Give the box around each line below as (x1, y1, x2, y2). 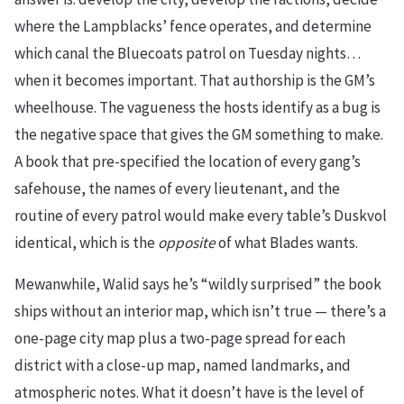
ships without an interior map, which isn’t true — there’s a (14, 301, 386, 322)
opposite (158, 233, 216, 253)
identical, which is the (14, 233, 158, 253)
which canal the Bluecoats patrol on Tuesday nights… (14, 43, 361, 64)
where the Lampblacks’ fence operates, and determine (14, 16, 372, 37)
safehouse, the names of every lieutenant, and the (14, 179, 340, 199)
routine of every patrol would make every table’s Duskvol (14, 206, 387, 226)
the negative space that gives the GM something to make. (14, 124, 383, 145)
